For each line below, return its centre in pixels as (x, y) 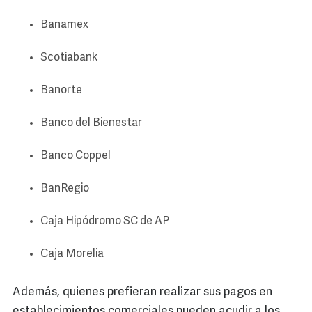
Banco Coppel (76, 156)
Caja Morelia (72, 255)
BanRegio (65, 189)
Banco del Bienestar (91, 124)
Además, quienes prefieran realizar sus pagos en (142, 292)
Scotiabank (69, 58)
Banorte (61, 91)
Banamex (64, 25)
